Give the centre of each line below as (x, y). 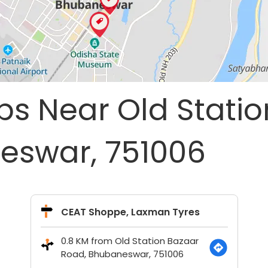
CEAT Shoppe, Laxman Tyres (130, 212)
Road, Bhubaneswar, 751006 (122, 254)
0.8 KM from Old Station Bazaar (130, 241)
